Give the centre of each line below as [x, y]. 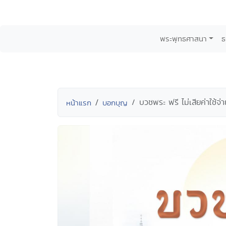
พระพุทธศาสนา [183, 39]
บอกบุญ [115, 103]
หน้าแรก [79, 103]
